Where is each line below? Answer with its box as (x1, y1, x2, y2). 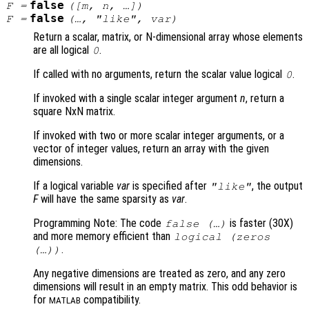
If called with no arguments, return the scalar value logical (33, 68, 285, 81)
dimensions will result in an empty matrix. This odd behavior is (33, 280, 297, 294)
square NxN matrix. (33, 105, 115, 119)
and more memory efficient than (33, 230, 173, 243)
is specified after (130, 179, 210, 193)
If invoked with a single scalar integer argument (33, 92, 240, 106)
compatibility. (81, 293, 141, 307)
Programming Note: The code (33, 217, 164, 230)
